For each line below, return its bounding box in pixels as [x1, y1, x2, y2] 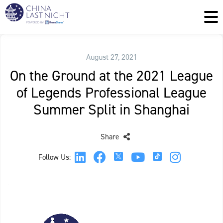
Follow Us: [38, 152, 71, 162]
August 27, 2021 [86, 52, 137, 62]
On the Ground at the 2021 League [10, 66, 213, 85]
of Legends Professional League [16, 83, 207, 102]
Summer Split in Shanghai [33, 100, 190, 119]
